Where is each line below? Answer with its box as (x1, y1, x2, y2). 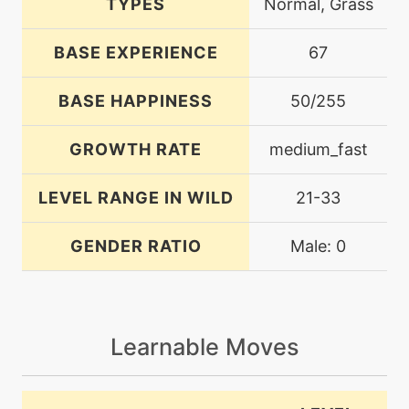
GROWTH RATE (69, 139, 202, 159)
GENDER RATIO (69, 236, 202, 256)
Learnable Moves (110, 332, 299, 361)
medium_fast (268, 139, 368, 159)
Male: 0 (290, 236, 346, 256)
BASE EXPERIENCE (53, 42, 218, 62)
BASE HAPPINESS (58, 90, 213, 110)
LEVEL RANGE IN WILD (37, 187, 234, 207)
